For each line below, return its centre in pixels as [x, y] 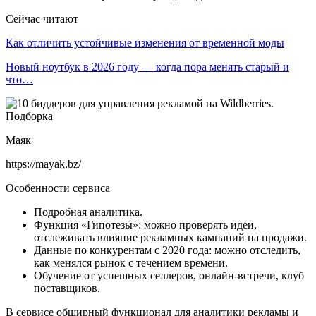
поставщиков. [67, 288]
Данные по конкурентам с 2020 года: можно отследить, [167, 250]
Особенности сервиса [58, 188]
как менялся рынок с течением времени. [132, 262]
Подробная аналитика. [88, 212]
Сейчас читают [42, 18]
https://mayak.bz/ [46, 164]
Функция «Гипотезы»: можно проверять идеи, [145, 224]
